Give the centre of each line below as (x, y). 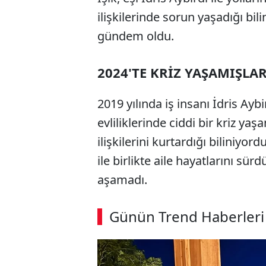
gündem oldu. (136, 36)
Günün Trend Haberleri (187, 216)
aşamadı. (122, 179)
